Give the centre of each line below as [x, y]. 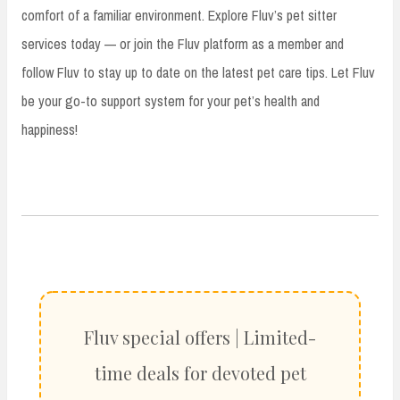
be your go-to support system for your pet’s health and [171, 101]
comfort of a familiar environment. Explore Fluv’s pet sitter [179, 16]
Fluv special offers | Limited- [200, 337]
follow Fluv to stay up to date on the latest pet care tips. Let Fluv [198, 73]
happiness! [50, 130]
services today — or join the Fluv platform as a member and [183, 44]
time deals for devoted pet [200, 373]
